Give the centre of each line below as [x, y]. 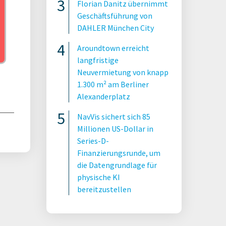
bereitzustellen [104, 189]
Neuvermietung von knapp [123, 72]
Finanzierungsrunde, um [119, 153]
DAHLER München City [116, 28]
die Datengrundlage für [117, 165]
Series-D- [93, 141]
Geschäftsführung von [115, 16]
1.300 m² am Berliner [113, 84]
